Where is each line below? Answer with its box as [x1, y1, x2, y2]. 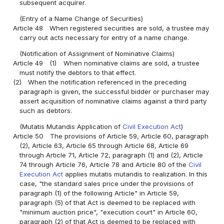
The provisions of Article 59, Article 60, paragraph [50, 132, 209, 140]
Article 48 [13, 23, 43, 32]
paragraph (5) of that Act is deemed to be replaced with [19, 198, 196, 207]
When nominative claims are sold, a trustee [63, 58, 199, 67]
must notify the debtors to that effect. [19, 68, 136, 76]
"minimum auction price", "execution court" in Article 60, [19, 208, 198, 216]
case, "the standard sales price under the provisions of [19, 179, 194, 188]
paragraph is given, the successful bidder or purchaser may [19, 87, 209, 95]
